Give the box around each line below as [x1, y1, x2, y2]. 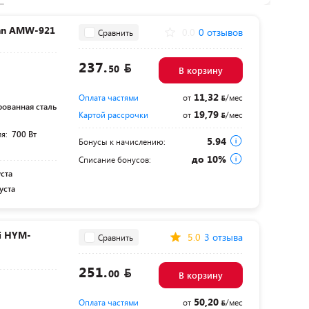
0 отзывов [198, 26, 243, 39]
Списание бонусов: [78, 154, 151, 166]
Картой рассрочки [78, 109, 148, 121]
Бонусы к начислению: [78, 136, 166, 148]
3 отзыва [203, 230, 243, 244]
